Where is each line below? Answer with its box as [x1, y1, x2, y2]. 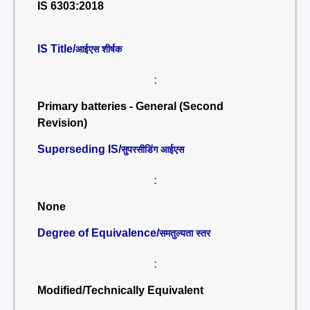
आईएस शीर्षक [75, 44, 122, 55]
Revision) [37, 117, 87, 129]
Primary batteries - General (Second [37, 100, 224, 112]
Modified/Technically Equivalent [37, 284, 203, 296]
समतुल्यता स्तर [159, 228, 210, 239]
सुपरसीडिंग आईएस [121, 144, 184, 155]
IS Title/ [37, 43, 75, 55]
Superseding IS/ [37, 143, 121, 155]
